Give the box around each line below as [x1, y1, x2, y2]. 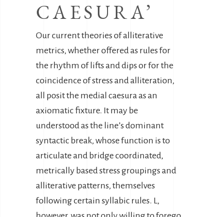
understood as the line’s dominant [36, 121, 164, 130]
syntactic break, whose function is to [36, 136, 170, 145]
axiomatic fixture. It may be [36, 106, 138, 115]
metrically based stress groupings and [36, 166, 176, 175]
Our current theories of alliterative [36, 31, 163, 40]
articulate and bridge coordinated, [36, 151, 163, 160]
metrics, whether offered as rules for [36, 46, 170, 55]
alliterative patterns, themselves [36, 181, 155, 190]
